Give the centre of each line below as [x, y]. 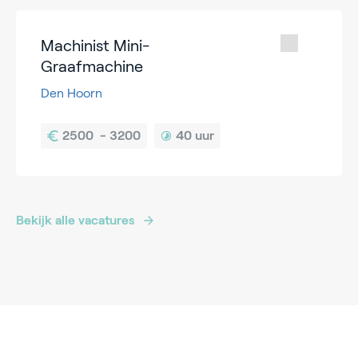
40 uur [195, 135]
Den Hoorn [72, 93]
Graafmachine [92, 66]
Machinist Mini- [95, 45]
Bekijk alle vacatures [75, 220]
